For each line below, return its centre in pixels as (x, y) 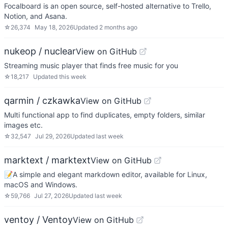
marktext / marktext (47, 160)
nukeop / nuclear (40, 51)
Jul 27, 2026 (51, 196)
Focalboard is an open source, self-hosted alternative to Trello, (108, 6)
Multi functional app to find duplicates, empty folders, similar (105, 115)
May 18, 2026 (54, 27)
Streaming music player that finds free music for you (91, 65)
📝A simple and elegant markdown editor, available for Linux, (106, 174)
